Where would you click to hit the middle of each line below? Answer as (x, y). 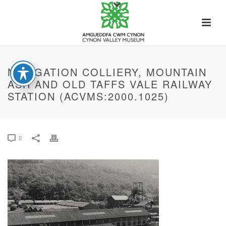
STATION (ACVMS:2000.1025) (88, 96)
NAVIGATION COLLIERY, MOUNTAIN (107, 72)
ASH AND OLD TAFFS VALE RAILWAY (110, 84)
